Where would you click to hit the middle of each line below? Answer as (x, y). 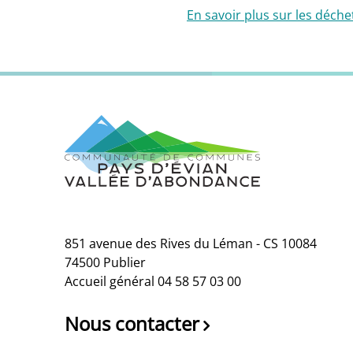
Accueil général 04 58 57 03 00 (153, 281)
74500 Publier (105, 262)
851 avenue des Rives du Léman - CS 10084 (191, 243)
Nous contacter (132, 323)
